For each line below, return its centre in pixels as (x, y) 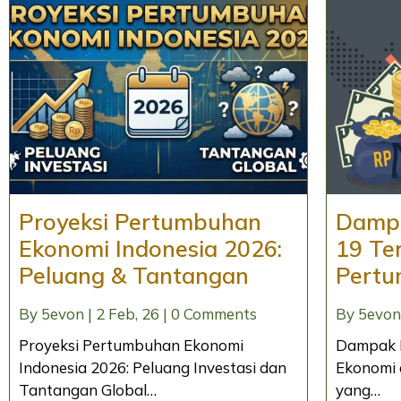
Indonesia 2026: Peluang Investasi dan (153, 367)
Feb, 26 (134, 313)
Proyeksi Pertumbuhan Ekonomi (131, 345)
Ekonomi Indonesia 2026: (150, 248)
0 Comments (214, 313)
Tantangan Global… (88, 389)
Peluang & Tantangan (134, 275)
